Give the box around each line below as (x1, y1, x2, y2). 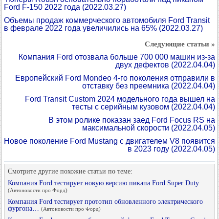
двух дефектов (115, 60, 171, 69)
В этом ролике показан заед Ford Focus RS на (48, 115, 215, 124)
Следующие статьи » (145, 40, 215, 48)
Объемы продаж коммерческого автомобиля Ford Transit (4, 16, 210, 24)
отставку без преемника (82, 81, 171, 90)
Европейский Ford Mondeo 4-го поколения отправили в (15, 73, 215, 82)
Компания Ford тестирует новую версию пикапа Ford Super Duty (8, 179, 199, 187)
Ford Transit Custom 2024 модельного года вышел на (25, 94, 215, 103)
